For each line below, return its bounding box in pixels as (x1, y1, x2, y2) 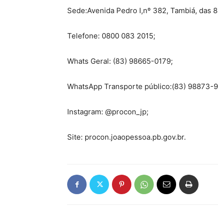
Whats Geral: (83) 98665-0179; (67, 56, 173, 66)
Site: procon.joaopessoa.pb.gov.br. (67, 132, 186, 142)
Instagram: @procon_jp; (67, 107, 148, 116)
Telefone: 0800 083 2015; (67, 31, 155, 40)
